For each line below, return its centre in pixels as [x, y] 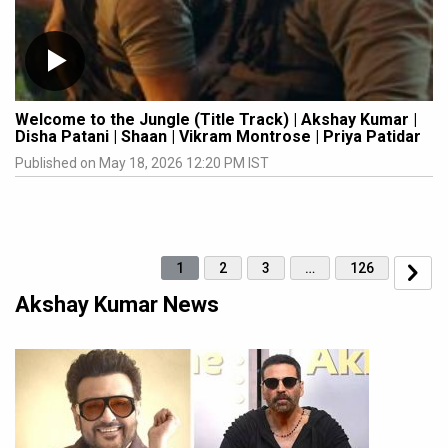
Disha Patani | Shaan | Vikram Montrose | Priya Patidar [218, 137]
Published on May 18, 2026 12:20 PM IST [142, 163]
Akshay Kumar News [117, 305]
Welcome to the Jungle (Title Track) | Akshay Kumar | [216, 120]
